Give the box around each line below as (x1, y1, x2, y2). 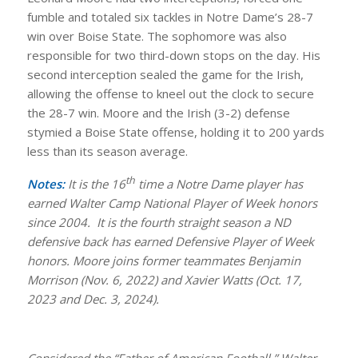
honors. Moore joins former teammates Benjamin (26, 253, 300, 269)
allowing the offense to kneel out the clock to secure (26, 86, 314, 102)
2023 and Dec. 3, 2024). (26, 291, 159, 308)
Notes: (26, 176, 68, 193)
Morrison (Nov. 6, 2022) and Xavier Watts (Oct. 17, (26, 272, 302, 288)
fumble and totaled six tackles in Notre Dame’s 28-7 (26, 9, 313, 26)
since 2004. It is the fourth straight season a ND (26, 214, 291, 231)
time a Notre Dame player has (134, 176, 303, 193)
